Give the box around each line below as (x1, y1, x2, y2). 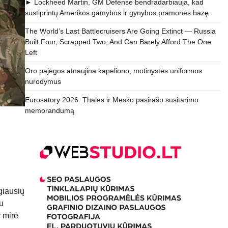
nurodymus (24, 77, 61, 86)
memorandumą (24, 106, 74, 115)
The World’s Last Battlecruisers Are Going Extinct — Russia (24, 27, 216, 36)
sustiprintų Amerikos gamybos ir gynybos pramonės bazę (24, 9, 209, 17)
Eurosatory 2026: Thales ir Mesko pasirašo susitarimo (24, 96, 198, 104)
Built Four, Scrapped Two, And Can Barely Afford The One (24, 38, 211, 46)
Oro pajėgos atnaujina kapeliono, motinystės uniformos (24, 67, 202, 75)
